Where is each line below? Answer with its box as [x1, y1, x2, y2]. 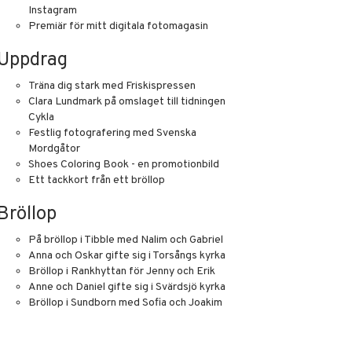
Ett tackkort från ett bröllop [28, 174, 165, 187]
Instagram [28, 4, 77, 17]
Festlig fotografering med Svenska [28, 126, 196, 140]
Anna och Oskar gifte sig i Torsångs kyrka [28, 249, 225, 262]
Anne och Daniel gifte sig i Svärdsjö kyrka [28, 280, 225, 294]
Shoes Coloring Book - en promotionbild [28, 158, 219, 171]
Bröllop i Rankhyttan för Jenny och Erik [28, 265, 215, 278]
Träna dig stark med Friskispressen [28, 79, 196, 93]
